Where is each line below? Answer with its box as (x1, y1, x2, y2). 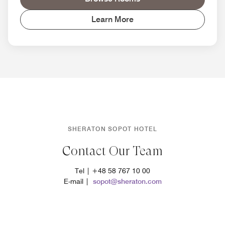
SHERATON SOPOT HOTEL (67, 125, 158, 133)
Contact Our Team (62, 144, 163, 159)
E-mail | (63, 177, 93, 186)
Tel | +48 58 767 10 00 (75, 167, 150, 175)
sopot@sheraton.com (92, 177, 162, 186)
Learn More (91, 15, 134, 25)
